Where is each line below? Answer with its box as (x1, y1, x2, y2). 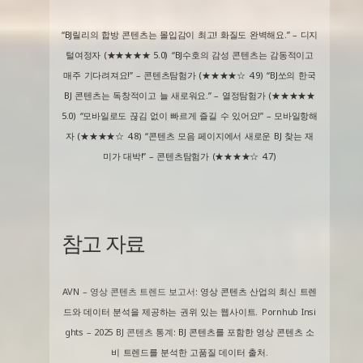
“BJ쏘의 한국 (267, 69, 316, 82)
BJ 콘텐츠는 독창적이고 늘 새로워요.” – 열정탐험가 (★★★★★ (64, 89, 315, 102)
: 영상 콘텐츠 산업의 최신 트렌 (194, 285, 318, 298)
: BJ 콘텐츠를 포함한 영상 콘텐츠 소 (173, 326, 315, 339)
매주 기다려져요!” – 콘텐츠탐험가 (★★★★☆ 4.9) (63, 69, 263, 82)
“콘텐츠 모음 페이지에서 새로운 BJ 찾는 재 (145, 130, 314, 143)
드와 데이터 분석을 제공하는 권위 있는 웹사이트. (62, 305, 258, 318)
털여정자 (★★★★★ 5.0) (66, 49, 169, 62)
